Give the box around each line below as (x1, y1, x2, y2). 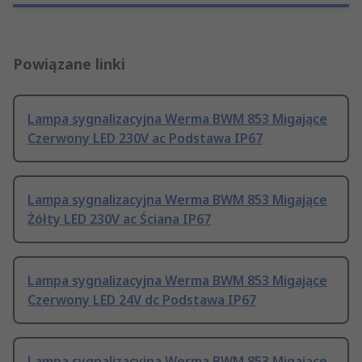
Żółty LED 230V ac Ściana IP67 (27, 210, 211, 229)
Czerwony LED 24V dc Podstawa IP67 (27, 291, 256, 309)
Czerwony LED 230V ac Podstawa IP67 (27, 129, 263, 148)
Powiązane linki (13, 54, 125, 74)
